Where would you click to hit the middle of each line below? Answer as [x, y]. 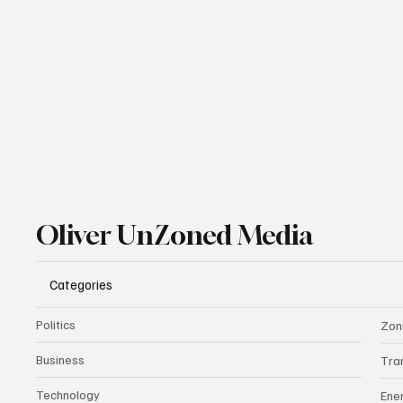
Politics [56, 325]
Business [61, 360]
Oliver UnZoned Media [175, 235]
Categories [81, 284]
